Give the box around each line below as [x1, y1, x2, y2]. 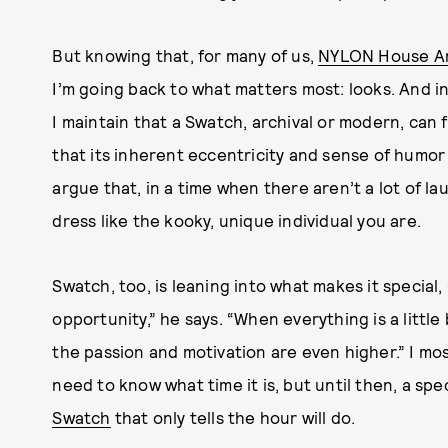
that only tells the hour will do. [110, 407, 356, 428]
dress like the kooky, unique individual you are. [52, 210, 421, 231]
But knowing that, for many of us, [52, 45, 319, 66]
